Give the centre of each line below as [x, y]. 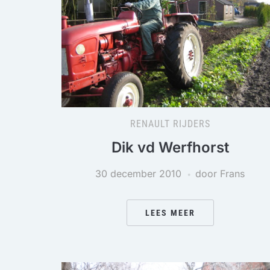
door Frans [220, 174]
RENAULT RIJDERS [170, 124]
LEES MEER [170, 213]
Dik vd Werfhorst [170, 147]
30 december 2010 [138, 174]
